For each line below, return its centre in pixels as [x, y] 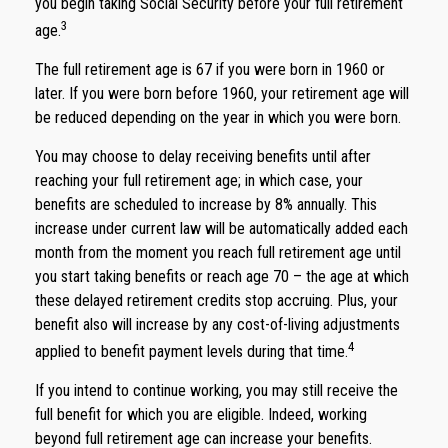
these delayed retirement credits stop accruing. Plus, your [216, 300]
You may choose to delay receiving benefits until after [203, 156]
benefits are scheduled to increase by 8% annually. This [206, 204]
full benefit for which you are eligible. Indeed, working [201, 415]
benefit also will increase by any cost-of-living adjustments [217, 324]
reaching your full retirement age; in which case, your [199, 180]
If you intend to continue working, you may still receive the [216, 391]
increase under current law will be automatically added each [221, 228]
